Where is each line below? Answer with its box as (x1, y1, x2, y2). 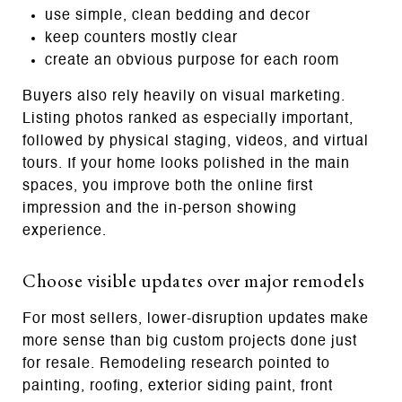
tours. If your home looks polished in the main (22, 156, 350, 171)
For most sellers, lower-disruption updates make (22, 311, 369, 327)
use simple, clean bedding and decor (44, 8, 310, 23)
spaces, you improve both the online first (22, 179, 313, 194)
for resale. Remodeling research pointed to (22, 356, 330, 371)
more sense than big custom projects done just (22, 334, 357, 349)
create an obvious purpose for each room (44, 53, 339, 68)
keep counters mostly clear (44, 31, 238, 46)
